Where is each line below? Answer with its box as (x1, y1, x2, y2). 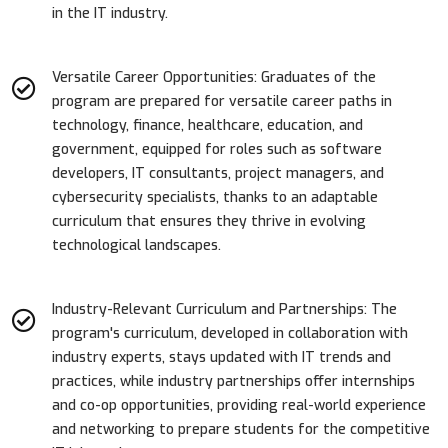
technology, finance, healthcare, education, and (52, 115, 363, 135)
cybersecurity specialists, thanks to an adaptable (52, 187, 378, 207)
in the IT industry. (52, 3, 168, 23)
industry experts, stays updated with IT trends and (52, 347, 391, 367)
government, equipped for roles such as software (52, 139, 382, 159)
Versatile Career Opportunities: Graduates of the (52, 67, 376, 87)
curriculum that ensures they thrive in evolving (52, 211, 366, 231)
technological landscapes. (52, 235, 221, 255)
